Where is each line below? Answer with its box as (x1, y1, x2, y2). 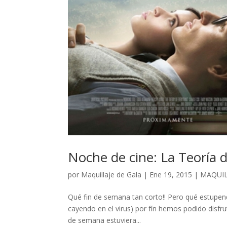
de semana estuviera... (68, 215, 141, 225)
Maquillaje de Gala (81, 170, 142, 180)
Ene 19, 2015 (149, 170, 193, 180)
